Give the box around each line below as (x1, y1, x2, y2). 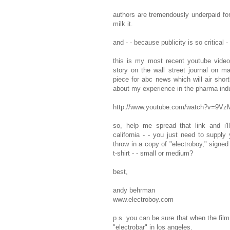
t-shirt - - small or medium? (113, 149, 193, 158)
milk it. (113, 20, 133, 28)
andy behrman (113, 186, 155, 195)
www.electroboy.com (113, 196, 174, 204)
